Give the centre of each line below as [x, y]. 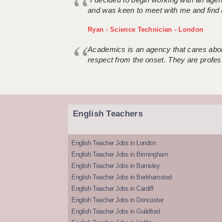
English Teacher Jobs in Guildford [116, 212]
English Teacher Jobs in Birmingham [120, 155]
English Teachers [108, 114]
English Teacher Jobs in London [113, 143]
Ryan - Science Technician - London [146, 30]
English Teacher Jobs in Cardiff [112, 189]
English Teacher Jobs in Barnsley [115, 166]
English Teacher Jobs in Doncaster [117, 200]
